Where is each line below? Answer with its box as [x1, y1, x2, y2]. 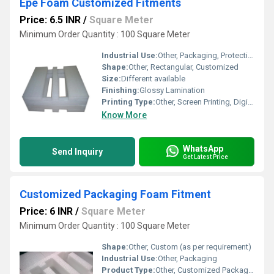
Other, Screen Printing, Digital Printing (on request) [155, 97, 248, 106]
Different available [121, 74, 185, 83]
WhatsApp [183, 143, 223, 154]
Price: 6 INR [20, 206, 73, 217]
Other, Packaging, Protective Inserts [158, 51, 248, 60]
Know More [102, 110, 147, 120]
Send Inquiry [52, 147, 103, 157]
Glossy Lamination [139, 86, 205, 95]
